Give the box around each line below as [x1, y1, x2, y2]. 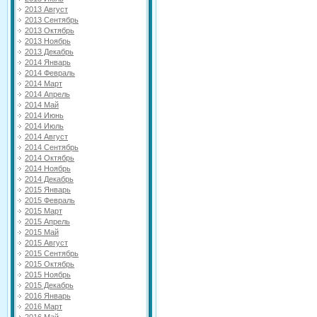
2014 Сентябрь [25, 143, 79, 151]
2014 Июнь [25, 111, 64, 120]
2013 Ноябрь [25, 37, 71, 45]
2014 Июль [25, 122, 64, 130]
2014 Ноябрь [25, 164, 71, 173]
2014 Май [25, 100, 59, 109]
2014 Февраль [25, 69, 75, 77]
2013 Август [25, 5, 68, 13]
